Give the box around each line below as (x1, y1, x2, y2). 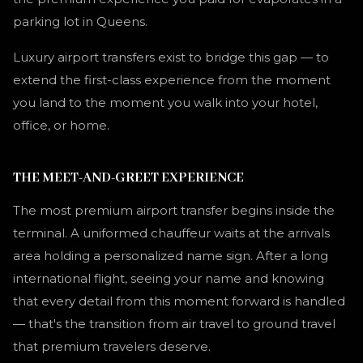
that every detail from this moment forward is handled (13, 293, 345, 309)
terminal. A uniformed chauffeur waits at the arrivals (13, 225, 330, 241)
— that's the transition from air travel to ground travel (13, 316, 335, 331)
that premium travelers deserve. (13, 339, 211, 354)
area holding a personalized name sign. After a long (13, 248, 328, 263)
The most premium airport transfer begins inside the (13, 203, 335, 218)
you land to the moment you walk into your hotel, (13, 95, 318, 110)
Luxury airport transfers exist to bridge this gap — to (13, 49, 329, 65)
